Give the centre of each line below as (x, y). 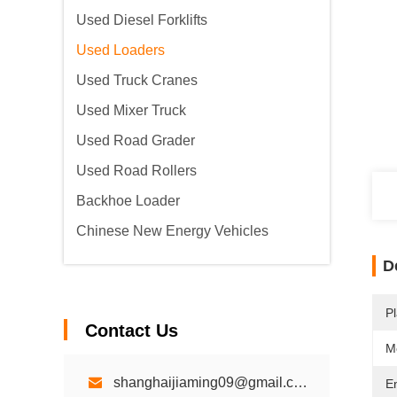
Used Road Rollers (136, 171)
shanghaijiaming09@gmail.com (300, 382)
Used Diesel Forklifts (142, 20)
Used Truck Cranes (137, 80)
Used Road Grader (136, 140)
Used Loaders (121, 50)
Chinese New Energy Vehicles (172, 231)
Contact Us (132, 331)
